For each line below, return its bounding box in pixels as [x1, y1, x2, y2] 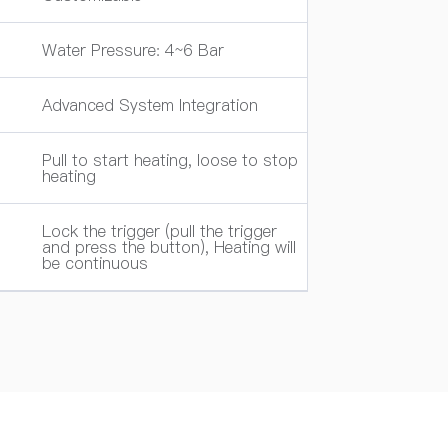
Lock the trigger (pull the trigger [42, 220, 277, 242]
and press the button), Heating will [42, 236, 296, 258]
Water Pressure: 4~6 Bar [42, 39, 224, 61]
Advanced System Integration [42, 94, 258, 116]
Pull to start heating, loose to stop [42, 149, 298, 171]
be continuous [42, 252, 148, 274]
